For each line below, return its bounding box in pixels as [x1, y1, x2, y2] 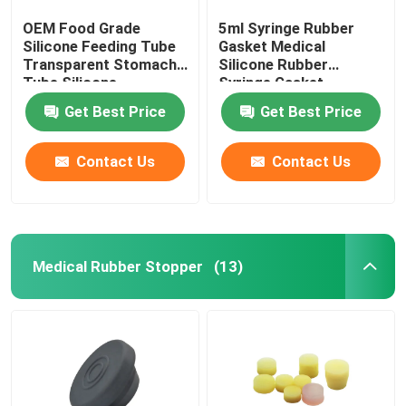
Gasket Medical [218, 36, 326, 55]
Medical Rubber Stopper [32, 256, 203, 275]
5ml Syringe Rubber [218, 18, 355, 37]
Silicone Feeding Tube [23, 36, 177, 55]
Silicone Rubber [218, 54, 329, 73]
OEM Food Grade [23, 18, 141, 37]
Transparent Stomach [23, 54, 178, 73]
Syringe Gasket [218, 72, 324, 92]
